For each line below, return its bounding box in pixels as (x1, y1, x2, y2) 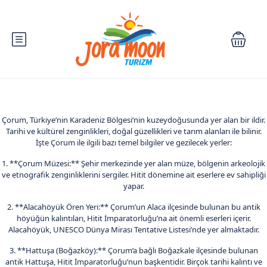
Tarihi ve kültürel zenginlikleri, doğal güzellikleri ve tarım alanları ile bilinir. (5, 126, 262, 136)
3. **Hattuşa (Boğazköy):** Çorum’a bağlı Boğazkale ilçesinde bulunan (9, 245, 258, 256)
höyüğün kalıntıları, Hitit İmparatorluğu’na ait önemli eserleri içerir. (16, 213, 251, 223)
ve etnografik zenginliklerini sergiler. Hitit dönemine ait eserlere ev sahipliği (1, 169, 266, 180)
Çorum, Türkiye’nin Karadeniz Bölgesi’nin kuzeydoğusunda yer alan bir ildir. (2, 114, 265, 125)
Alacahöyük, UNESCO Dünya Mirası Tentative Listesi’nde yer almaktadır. (8, 224, 259, 235)
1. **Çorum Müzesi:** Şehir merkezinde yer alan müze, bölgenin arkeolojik (2, 158, 265, 169)
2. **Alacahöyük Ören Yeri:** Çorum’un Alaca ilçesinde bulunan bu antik (7, 201, 260, 212)
